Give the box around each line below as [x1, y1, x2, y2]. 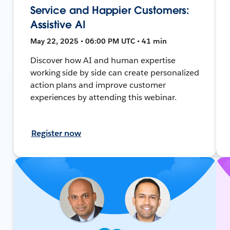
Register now [31, 127, 82, 139]
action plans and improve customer [30, 79, 166, 90]
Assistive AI [30, 17, 86, 31]
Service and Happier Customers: [30, 3, 190, 17]
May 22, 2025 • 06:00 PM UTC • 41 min [30, 36, 167, 46]
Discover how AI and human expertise [30, 54, 176, 66]
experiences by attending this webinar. [30, 91, 177, 103]
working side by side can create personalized [30, 67, 199, 78]
